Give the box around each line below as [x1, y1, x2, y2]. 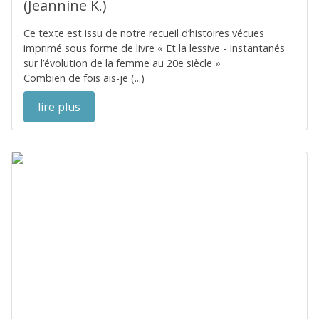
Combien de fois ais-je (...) [23, 71, 145, 85]
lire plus [38, 99, 80, 115]
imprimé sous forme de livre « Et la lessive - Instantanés [23, 41, 285, 55]
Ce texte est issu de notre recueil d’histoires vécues [23, 26, 264, 40]
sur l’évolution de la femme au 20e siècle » [23, 56, 221, 70]
